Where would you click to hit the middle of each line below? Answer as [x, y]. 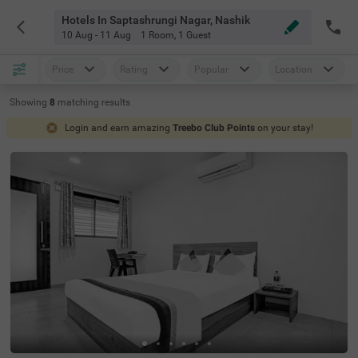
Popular [211, 70]
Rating [134, 70]
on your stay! [285, 128]
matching [80, 102]
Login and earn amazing [118, 128]
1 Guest [194, 35]
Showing [28, 102]
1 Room [157, 35]
